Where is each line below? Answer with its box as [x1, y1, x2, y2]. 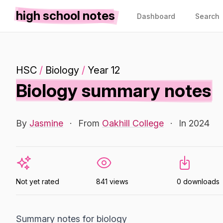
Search [195, 12, 220, 20]
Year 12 [88, 64, 120, 76]
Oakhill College [102, 118, 164, 128]
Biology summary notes [16, 80, 211, 102]
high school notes [16, 8, 115, 23]
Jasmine [29, 118, 63, 128]
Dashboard [137, 12, 175, 20]
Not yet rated [16, 177, 59, 186]
